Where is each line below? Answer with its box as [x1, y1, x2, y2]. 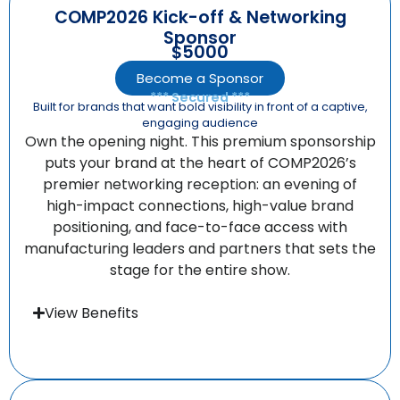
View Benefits [45, 302, 139, 323]
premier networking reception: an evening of [43, 173, 357, 195]
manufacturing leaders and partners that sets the [24, 237, 376, 259]
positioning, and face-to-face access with [53, 216, 347, 237]
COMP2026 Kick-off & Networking [54, 4, 346, 29]
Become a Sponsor [137, 68, 263, 87]
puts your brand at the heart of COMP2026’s [44, 152, 356, 173]
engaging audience [142, 114, 258, 130]
